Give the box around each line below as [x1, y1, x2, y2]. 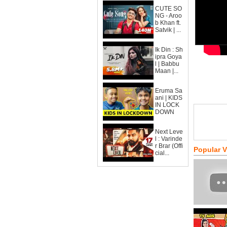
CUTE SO [155, 5, 182, 12]
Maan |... [155, 67, 178, 74]
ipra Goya [155, 53, 182, 60]
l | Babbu [155, 60, 179, 67]
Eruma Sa [155, 87, 182, 94]
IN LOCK [155, 101, 179, 108]
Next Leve [155, 128, 183, 135]
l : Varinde [155, 135, 182, 142]
